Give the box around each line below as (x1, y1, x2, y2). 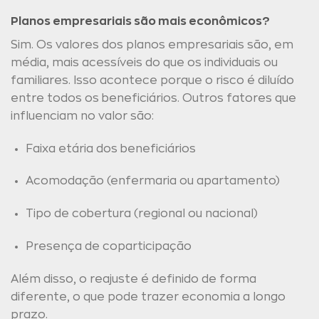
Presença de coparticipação (25, 240, 192, 252)
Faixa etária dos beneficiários (25, 142, 196, 155)
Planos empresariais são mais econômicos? (11, 15, 270, 27)
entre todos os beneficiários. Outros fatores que (11, 92, 296, 104)
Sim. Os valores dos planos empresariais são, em (11, 38, 293, 51)
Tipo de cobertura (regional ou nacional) (25, 208, 258, 220)
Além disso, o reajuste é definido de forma (11, 273, 256, 285)
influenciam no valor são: (11, 110, 154, 122)
